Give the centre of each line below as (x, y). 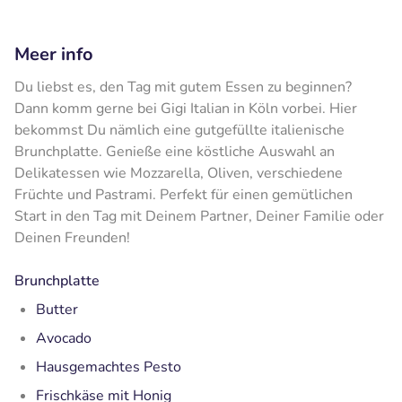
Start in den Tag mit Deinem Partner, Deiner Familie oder (199, 216)
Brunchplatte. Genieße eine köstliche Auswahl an (175, 151)
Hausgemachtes (90, 367)
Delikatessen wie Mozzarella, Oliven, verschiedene (179, 173)
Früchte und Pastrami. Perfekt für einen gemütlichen (184, 194)
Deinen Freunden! (72, 237)
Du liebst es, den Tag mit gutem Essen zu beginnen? (183, 87)
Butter (57, 309)
